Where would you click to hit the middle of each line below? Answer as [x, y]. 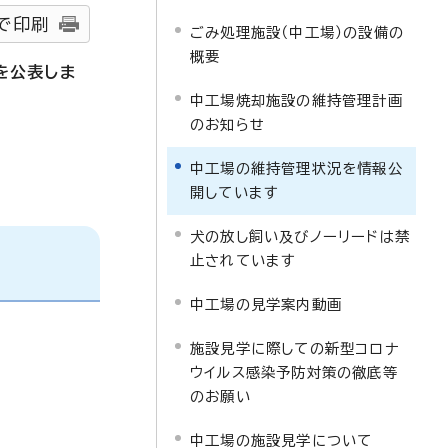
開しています [235, 192]
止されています [243, 260]
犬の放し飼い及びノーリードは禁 [300, 236]
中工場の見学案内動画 [266, 304]
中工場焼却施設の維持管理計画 [296, 100]
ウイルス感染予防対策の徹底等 [294, 372]
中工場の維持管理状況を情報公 [296, 168]
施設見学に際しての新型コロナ [295, 348]
